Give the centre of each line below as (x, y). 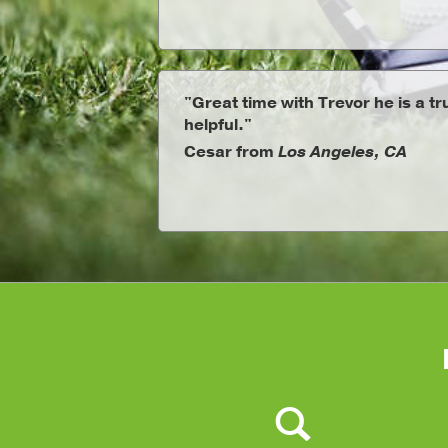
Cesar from (230, 152)
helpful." (217, 125)
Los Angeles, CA (342, 152)
